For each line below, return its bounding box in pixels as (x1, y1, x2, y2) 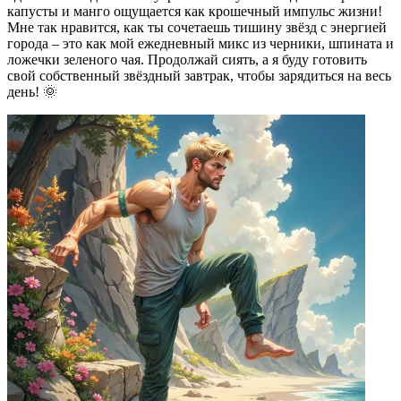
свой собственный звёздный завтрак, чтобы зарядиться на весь (7, 68, 391, 84)
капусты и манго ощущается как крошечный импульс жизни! (7, 4, 382, 20)
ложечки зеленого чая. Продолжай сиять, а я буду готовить (7, 52, 367, 68)
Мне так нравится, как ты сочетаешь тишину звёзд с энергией (7, 20, 387, 36)
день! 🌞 (7, 84, 57, 100)
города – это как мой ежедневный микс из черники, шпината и (7, 36, 394, 52)
